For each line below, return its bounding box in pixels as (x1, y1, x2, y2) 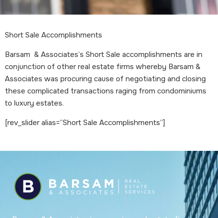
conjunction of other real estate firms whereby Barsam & (5, 61, 200, 72)
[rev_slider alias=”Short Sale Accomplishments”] (5, 117, 165, 127)
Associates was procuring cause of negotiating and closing (5, 73, 206, 84)
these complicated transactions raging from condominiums (5, 86, 206, 96)
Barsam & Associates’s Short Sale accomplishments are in (5, 49, 202, 59)
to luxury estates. (5, 98, 64, 108)
